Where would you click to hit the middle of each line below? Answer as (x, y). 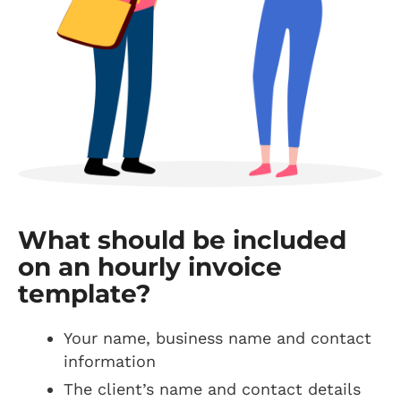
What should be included (182, 239)
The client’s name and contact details (212, 388)
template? (84, 293)
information (110, 361)
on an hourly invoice (150, 266)
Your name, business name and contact (218, 337)
